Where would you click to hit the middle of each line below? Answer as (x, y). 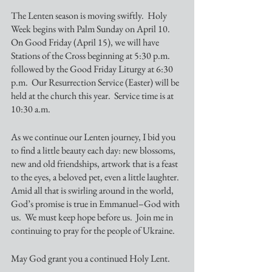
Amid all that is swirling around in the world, (93, 190)
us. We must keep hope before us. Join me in (93, 217)
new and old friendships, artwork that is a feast (95, 164)
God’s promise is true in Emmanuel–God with (96, 204)
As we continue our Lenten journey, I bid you (94, 137)
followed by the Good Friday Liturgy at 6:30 (93, 69)
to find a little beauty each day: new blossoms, (94, 150)
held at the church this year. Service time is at (93, 96)
